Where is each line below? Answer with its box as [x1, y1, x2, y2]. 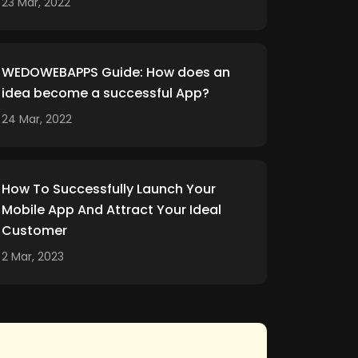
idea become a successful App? [2, 84, 209, 102]
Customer [2, 221, 67, 240]
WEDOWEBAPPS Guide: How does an [2, 63, 230, 82]
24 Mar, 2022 [2, 111, 72, 127]
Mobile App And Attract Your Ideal [2, 201, 221, 219]
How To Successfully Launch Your [2, 180, 216, 198]
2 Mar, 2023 [2, 249, 64, 265]
